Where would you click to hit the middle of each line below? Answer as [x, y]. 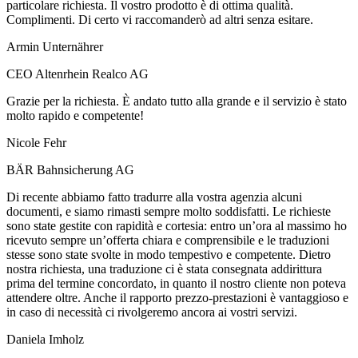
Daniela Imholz [45, 339]
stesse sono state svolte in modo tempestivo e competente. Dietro [169, 254]
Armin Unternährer [55, 46]
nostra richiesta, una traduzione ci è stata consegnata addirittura [164, 268]
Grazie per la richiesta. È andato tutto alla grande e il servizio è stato [177, 101]
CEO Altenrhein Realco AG [78, 74]
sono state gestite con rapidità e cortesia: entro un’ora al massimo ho [177, 225]
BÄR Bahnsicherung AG [70, 169]
